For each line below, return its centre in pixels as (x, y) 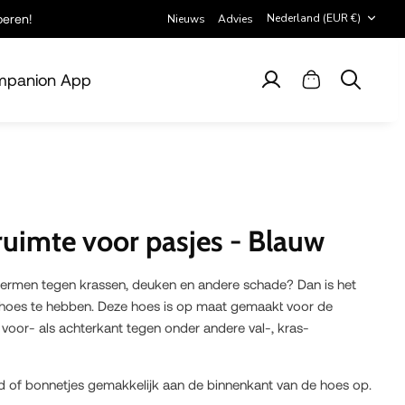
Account (291, 86)
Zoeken (368, 86)
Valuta (280, 9)
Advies (235, 19)
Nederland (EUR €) (342, 18)
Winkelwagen (344, 86)
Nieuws (186, 19)
